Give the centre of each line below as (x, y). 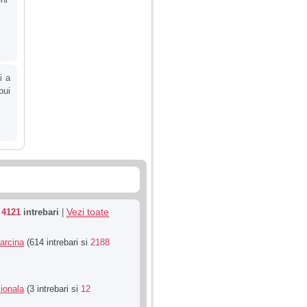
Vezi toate (88, 212)
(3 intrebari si (52, 289)
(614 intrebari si (57, 243)
